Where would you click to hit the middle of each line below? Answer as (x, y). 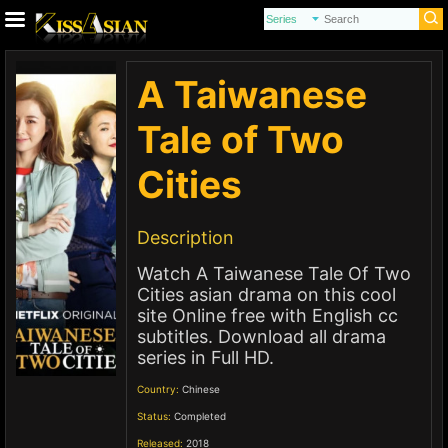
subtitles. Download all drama (261, 336)
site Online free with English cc (267, 315)
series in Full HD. (205, 357)
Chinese (201, 389)
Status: (154, 416)
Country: (158, 389)
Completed (200, 416)
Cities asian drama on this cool (266, 294)
